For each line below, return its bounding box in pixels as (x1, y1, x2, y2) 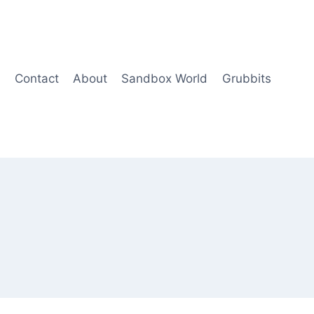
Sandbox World (121, 71, 208, 86)
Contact (14, 71, 59, 86)
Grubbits (221, 71, 271, 86)
